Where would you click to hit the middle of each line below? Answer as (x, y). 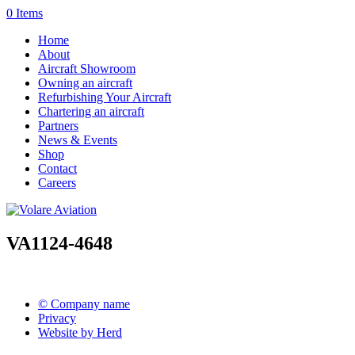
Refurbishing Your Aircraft (105, 97)
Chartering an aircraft (91, 111)
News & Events (78, 140)
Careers (57, 183)
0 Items (25, 13)
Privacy (57, 318)
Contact (57, 168)
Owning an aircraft (85, 83)
